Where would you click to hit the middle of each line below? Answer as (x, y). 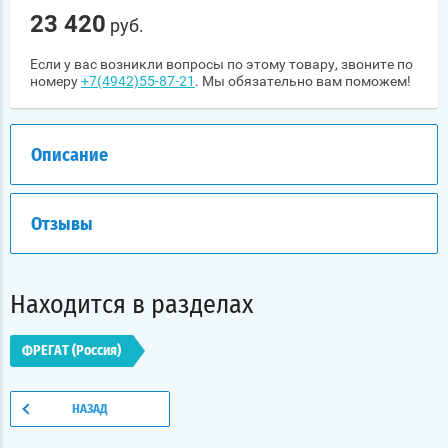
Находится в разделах (131, 304)
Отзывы (62, 224)
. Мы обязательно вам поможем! (303, 80)
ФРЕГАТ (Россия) (71, 350)
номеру (55, 80)
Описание (69, 155)
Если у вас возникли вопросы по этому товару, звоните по (221, 63)
